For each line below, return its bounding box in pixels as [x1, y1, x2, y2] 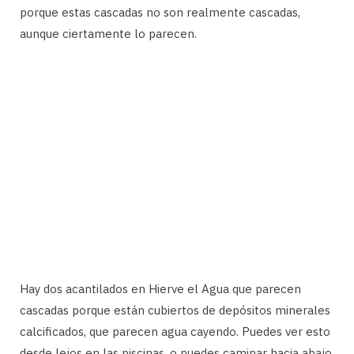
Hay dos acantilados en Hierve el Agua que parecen [20, 281, 301, 296]
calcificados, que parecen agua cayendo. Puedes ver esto [20, 323, 330, 339]
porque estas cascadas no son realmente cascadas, [20, 4, 300, 20]
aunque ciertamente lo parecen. [20, 25, 197, 41]
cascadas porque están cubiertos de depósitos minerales [20, 302, 330, 318]
